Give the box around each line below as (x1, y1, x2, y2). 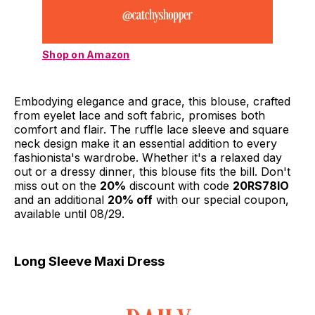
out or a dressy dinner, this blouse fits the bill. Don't (14, 165, 290, 179)
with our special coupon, (153, 193, 289, 207)
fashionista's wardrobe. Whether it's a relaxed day (14, 150, 282, 165)
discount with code (126, 179, 233, 193)
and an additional (14, 193, 108, 207)
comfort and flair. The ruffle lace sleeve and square (14, 122, 289, 137)
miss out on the (14, 179, 100, 193)
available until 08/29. (14, 207, 124, 221)
